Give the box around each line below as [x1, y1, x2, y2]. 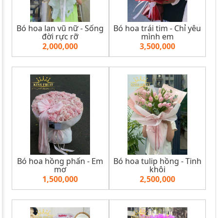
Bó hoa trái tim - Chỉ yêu [113, 22, 201, 34]
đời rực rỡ [42, 31, 79, 42]
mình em [141, 31, 174, 42]
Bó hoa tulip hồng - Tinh [113, 155, 201, 166]
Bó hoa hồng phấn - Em [17, 155, 104, 166]
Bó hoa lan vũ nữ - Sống [17, 22, 104, 34]
